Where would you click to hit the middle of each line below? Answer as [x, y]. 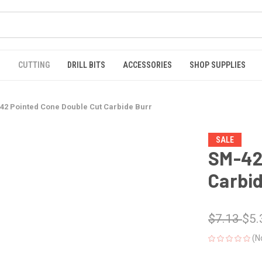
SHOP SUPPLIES [218, 65]
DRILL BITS [86, 65]
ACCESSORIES [147, 65]
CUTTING [34, 65]
